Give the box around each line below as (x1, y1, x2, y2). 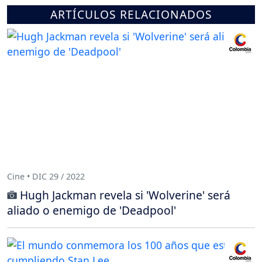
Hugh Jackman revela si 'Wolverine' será (20, 187, 230, 203)
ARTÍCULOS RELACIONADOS (50, 6, 212, 22)
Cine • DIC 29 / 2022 (7, 171, 85, 182)
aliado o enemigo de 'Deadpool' (7, 202, 176, 218)
